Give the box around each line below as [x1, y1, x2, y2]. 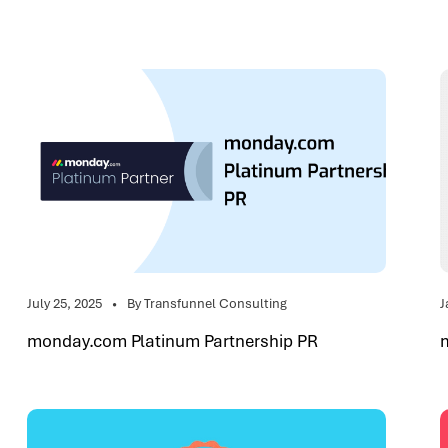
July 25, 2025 [27, 295, 102, 312]
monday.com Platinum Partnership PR [27, 330, 318, 352]
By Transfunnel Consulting [127, 295, 287, 312]
